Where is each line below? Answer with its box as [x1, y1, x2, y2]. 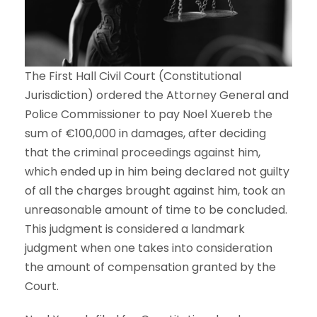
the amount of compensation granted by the [25, 259, 276, 276]
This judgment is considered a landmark [25, 221, 245, 238]
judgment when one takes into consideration [25, 240, 272, 257]
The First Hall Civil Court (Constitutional [25, 68, 241, 85]
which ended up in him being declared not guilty [25, 163, 289, 180]
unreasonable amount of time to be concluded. [25, 202, 287, 219]
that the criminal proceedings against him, [25, 144, 260, 161]
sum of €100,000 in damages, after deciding [25, 125, 266, 142]
